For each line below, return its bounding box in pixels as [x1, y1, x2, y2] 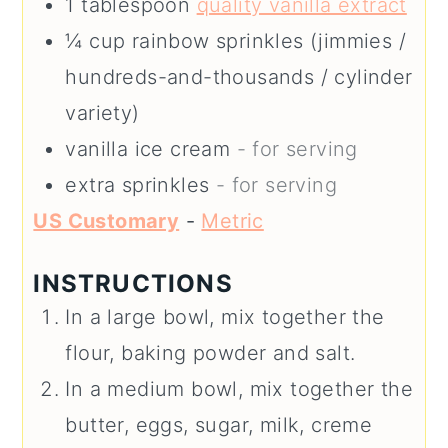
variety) [65, 100, 140, 125]
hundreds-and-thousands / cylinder [65, 64, 413, 89]
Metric [201, 208, 264, 233]
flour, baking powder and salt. [65, 340, 356, 365]
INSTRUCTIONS [33, 268, 233, 298]
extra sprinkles [65, 172, 210, 197]
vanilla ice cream [65, 136, 231, 161]
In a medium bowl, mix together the [65, 376, 413, 401]
